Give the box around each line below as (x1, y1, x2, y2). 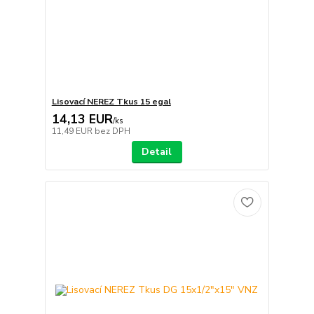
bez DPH (94, 125, 130, 137)
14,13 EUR (51, 111, 113, 128)
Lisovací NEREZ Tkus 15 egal (51, 96, 171, 108)
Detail (142, 145, 172, 159)
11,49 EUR (51, 125, 95, 137)
